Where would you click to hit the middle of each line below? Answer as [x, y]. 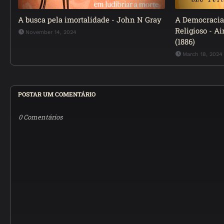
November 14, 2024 [51, 32]
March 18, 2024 [202, 54]
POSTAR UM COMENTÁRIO [57, 94]
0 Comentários [40, 117]
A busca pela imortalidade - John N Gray [90, 19]
